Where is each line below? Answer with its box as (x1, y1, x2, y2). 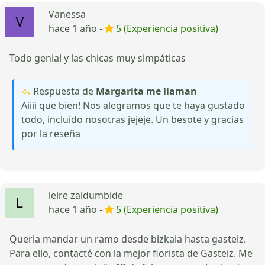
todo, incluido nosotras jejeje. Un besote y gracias (21, 112, 244, 126)
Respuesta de (31, 84, 96, 98)
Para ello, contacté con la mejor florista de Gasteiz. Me (9, 246, 253, 260)
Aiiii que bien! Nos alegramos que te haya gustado (21, 98, 245, 112)
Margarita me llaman (96, 84, 197, 98)
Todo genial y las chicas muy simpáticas (9, 51, 186, 64)
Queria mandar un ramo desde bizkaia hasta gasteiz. (9, 232, 246, 245)
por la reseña (21, 127, 80, 140)
